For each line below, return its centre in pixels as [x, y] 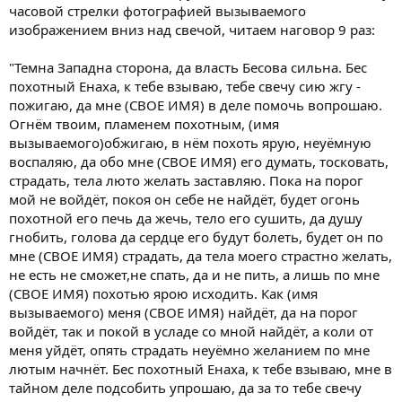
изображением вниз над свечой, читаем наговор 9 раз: [192, 30]
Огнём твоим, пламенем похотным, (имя [144, 124]
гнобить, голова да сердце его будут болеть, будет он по [196, 237]
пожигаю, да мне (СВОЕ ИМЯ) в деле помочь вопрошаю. [196, 105]
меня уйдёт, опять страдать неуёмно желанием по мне [189, 350]
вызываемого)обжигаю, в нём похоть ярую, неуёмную [190, 143]
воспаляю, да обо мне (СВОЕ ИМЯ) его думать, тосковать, [199, 162]
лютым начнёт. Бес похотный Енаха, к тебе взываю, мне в [201, 369]
